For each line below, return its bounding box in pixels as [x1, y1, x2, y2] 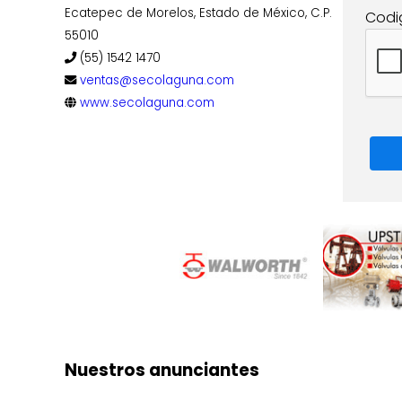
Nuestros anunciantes [65, 357, 259, 382]
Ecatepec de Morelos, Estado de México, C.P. [65, 4, 332, 22]
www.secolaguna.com [80, 94, 214, 111]
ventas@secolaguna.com [80, 72, 234, 89]
